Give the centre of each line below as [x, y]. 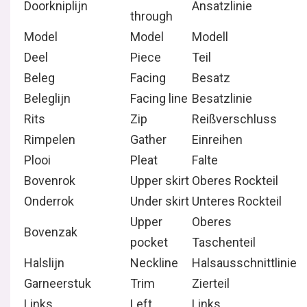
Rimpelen [50, 139]
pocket [149, 242]
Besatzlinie [222, 98]
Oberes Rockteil [235, 181]
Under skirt [160, 201]
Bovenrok [50, 181]
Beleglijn [47, 98]
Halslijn [44, 263]
